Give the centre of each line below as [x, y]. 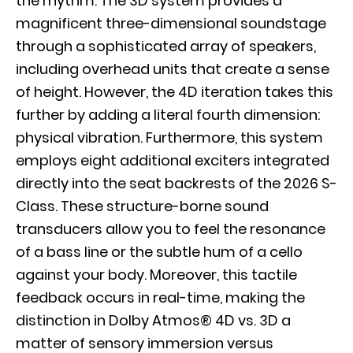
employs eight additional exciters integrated [173, 160]
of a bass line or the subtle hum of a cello [159, 251]
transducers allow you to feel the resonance [171, 229]
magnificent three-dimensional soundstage [171, 23]
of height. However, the [97, 91]
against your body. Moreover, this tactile [156, 274]
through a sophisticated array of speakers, [166, 46]
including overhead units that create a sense [173, 69]
